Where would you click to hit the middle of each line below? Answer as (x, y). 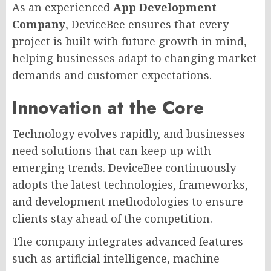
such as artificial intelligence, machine (116, 258)
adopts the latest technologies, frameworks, (130, 184)
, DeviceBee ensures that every (147, 24)
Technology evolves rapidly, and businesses (129, 133)
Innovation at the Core (108, 107)
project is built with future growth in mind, (129, 41)
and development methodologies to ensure (128, 201)
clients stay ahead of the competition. (112, 218)
